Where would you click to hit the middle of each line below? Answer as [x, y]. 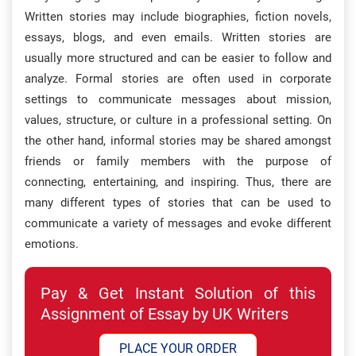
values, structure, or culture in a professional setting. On [178, 120]
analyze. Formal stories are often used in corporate [178, 79]
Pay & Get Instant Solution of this [178, 293]
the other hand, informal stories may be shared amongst [178, 141]
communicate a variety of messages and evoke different [178, 223]
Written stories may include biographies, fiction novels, [178, 17]
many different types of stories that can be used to [178, 203]
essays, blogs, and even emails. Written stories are [178, 37]
